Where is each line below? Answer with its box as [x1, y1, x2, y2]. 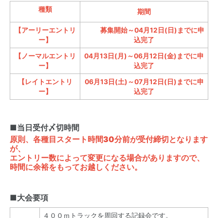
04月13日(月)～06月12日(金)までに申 [84, 52, 204, 60]
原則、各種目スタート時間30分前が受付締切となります [10, 134, 208, 144]
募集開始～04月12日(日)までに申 [84, 26, 204, 34]
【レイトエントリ [18, 78, 73, 86]
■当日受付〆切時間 [10, 123, 79, 132]
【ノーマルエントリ [14, 52, 76, 60]
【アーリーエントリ [14, 26, 76, 34]
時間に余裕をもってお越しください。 [10, 162, 142, 172]
